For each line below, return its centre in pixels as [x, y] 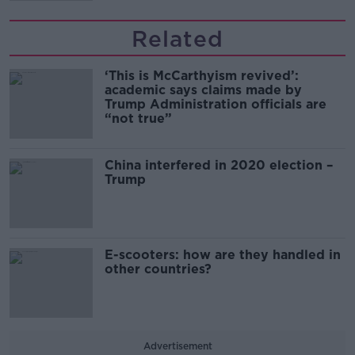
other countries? [158, 269]
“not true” [138, 118]
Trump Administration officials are [216, 104]
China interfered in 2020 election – [219, 165]
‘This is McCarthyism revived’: [202, 76]
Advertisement [177, 346]
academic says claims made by [203, 90]
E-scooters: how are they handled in [223, 255]
